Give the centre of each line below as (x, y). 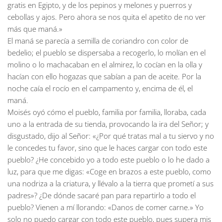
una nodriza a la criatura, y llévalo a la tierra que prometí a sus (111, 183)
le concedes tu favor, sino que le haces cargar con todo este (107, 148)
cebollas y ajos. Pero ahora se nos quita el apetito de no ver (107, 17)
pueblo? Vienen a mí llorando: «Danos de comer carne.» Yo (106, 207)
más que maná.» (36, 29)
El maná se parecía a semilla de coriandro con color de (98, 41)
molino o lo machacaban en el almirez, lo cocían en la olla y (105, 64)
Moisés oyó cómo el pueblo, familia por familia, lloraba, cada (107, 112)
